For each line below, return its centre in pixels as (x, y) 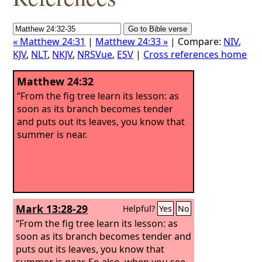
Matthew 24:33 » (132, 42)
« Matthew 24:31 (49, 42)
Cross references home (195, 54)
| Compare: (196, 42)
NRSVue (95, 54)
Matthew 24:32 (56, 81)
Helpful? (140, 208)
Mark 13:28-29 (52, 209)
